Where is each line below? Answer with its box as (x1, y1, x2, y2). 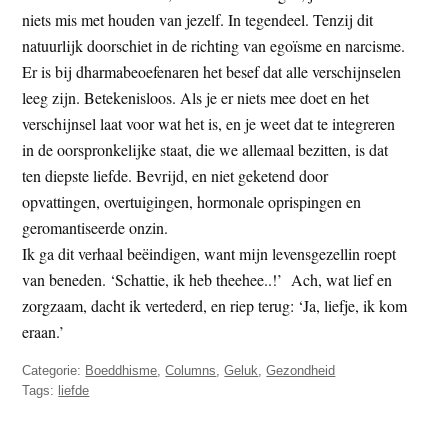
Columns (165, 362, 217, 378)
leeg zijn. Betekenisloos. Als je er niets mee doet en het (22, 86, 370, 108)
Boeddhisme (85, 362, 158, 378)
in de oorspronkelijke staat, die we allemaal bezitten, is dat (22, 138, 389, 160)
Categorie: (22, 362, 86, 378)
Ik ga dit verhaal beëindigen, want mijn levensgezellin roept (22, 242, 397, 264)
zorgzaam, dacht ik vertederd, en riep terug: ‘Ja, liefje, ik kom (22, 294, 408, 316)
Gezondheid (266, 362, 336, 378)
